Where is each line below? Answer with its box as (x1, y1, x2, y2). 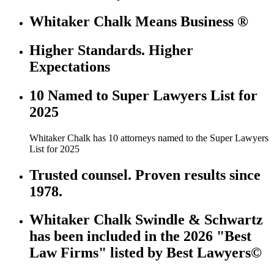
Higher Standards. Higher (29, 42, 193, 58)
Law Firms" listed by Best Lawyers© (29, 245, 262, 261)
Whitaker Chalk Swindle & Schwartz (29, 212, 263, 228)
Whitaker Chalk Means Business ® (29, 13, 248, 29)
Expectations (29, 58, 110, 75)
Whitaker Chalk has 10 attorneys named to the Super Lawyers (29, 132, 268, 143)
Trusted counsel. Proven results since (29, 166, 261, 183)
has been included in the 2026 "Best (29, 228, 251, 245)
